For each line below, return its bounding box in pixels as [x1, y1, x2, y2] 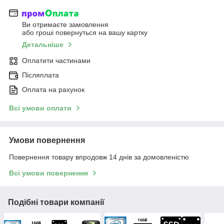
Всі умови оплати [9, 103, 71, 112]
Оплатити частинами [22, 56, 90, 64]
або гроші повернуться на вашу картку [22, 28, 147, 36]
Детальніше [22, 40, 63, 48]
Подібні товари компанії [8, 197, 104, 206]
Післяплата [22, 70, 59, 79]
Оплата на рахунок [22, 85, 84, 93]
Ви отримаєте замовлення [22, 20, 108, 28]
